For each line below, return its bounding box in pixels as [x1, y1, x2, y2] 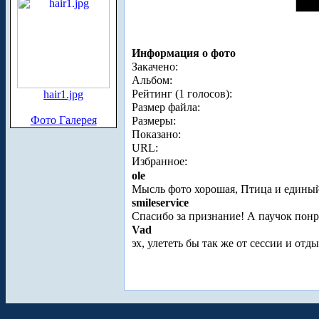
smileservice [132, 197, 189, 209]
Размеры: [132, 115, 176, 127]
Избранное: [132, 155, 187, 168]
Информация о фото [132, 47, 236, 60]
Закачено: [132, 61, 178, 73]
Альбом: [132, 74, 172, 87]
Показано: [132, 128, 181, 141]
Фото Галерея [30, 114, 97, 126]
